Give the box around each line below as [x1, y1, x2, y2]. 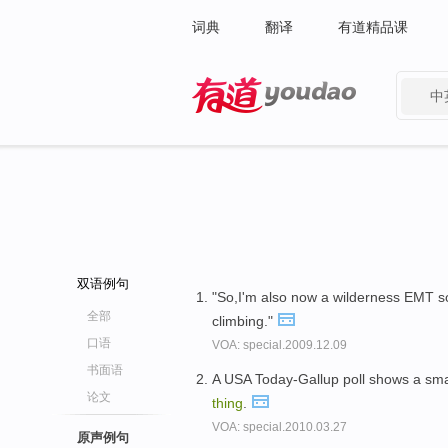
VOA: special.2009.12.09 [212, 338, 347, 352]
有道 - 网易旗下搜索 [192, 118, 317, 134]
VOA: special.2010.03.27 [212, 419, 347, 434]
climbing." [212, 313, 277, 329]
